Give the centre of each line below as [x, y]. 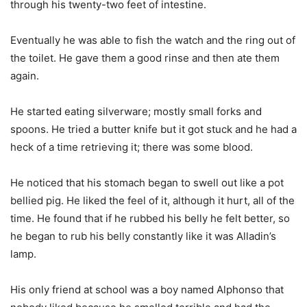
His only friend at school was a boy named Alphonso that [147, 290]
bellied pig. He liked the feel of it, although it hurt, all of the [152, 201]
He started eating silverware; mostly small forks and [136, 112]
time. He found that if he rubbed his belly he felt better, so [150, 219]
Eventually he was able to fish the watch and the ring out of [153, 40]
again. [26, 76]
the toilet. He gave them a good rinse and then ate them [145, 58]
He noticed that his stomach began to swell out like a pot [147, 183]
